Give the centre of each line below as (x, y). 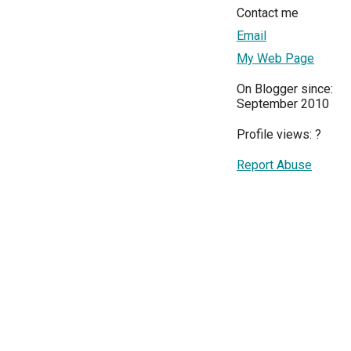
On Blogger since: (285, 89)
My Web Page (275, 58)
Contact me (268, 13)
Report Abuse (274, 165)
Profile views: (276, 134)
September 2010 (283, 103)
